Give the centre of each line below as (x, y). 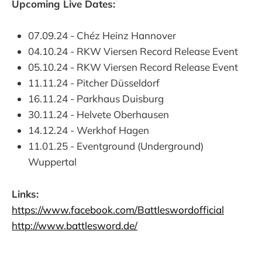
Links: (25, 194)
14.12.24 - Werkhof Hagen (89, 130)
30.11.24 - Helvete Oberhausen (99, 115)
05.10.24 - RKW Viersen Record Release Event (133, 67)
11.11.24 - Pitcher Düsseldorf (94, 83)
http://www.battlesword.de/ (75, 225)
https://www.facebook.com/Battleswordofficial (118, 209)
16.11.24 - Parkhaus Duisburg (96, 99)
